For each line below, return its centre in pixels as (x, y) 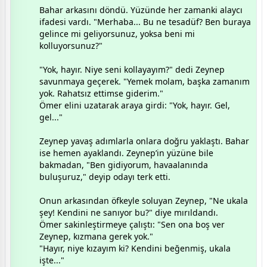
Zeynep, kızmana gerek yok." (96, 236)
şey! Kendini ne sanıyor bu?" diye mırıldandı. (129, 212)
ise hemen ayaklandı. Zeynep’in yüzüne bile (126, 153)
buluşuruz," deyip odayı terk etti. (105, 176)
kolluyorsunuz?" (71, 45)
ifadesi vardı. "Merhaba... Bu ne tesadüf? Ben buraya (145, 21)
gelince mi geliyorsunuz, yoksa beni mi (117, 33)
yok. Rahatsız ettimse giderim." (101, 93)
